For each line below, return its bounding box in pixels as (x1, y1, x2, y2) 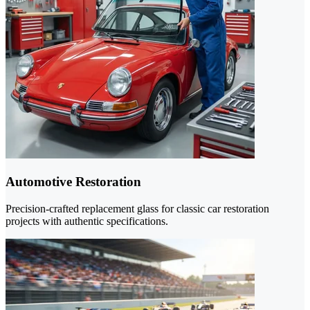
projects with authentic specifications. (6, 215, 168, 227)
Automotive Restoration (6, 174, 141, 189)
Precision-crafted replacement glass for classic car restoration (6, 202, 269, 215)
